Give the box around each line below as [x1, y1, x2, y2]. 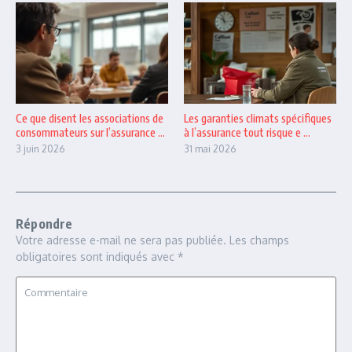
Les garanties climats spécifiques [184, 112, 332, 126]
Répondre [16, 216, 73, 233]
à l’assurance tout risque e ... [184, 126, 310, 140]
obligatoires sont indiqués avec [16, 250, 178, 264]
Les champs [229, 233, 289, 247]
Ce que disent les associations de [16, 112, 163, 126]
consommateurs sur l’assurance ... [16, 126, 165, 140]
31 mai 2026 [184, 143, 236, 156]
